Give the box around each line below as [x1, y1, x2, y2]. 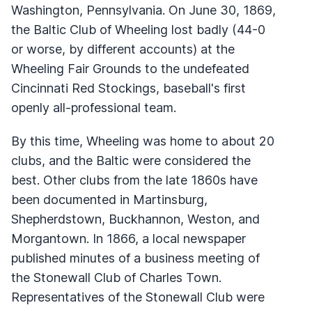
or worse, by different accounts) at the [11, 41, 235, 56]
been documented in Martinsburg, [11, 192, 208, 207]
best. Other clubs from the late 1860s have [11, 172, 258, 187]
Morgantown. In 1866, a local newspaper [11, 231, 246, 246]
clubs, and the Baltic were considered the [11, 153, 251, 168]
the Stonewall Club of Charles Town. [11, 270, 221, 285]
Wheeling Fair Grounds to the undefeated [11, 61, 249, 76]
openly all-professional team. [11, 100, 176, 115]
